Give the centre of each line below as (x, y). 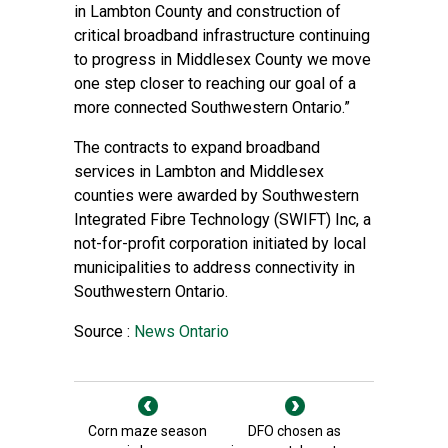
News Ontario (179, 331)
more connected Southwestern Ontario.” (212, 107)
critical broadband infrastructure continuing (222, 35)
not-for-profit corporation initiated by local (220, 243)
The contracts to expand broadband (197, 147)
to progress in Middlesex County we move (222, 59)
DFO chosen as (294, 431)
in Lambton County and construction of (207, 11)
